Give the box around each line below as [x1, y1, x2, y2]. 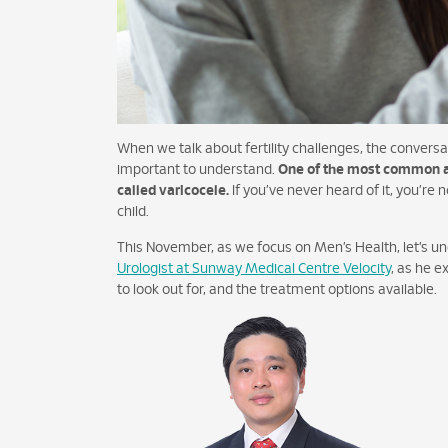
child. [117, 204, 149, 219]
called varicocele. [117, 183, 229, 198]
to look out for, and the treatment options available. [117, 282, 437, 297]
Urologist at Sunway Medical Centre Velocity [117, 261, 391, 276]
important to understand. [117, 162, 278, 177]
